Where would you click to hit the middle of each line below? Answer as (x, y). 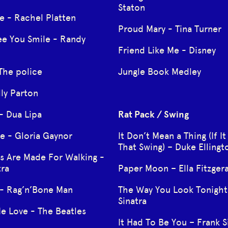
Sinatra (132, 201)
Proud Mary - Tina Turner (169, 29)
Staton (131, 7)
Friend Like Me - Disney (167, 50)
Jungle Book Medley (159, 72)
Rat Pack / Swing (153, 114)
